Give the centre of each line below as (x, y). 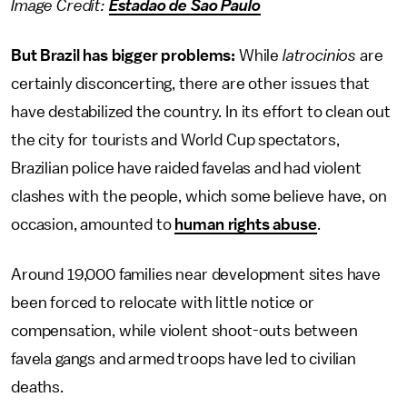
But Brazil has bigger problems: (124, 55)
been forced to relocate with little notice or (163, 303)
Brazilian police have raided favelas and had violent (186, 168)
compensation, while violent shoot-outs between (184, 331)
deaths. (37, 387)
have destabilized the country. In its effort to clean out (201, 112)
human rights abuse (246, 224)
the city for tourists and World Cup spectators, (175, 140)
